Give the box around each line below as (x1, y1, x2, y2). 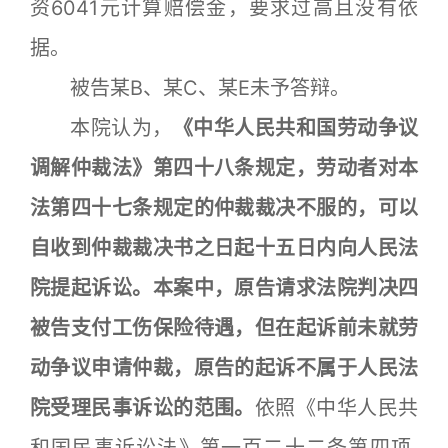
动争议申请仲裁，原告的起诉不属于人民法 (30, 355, 418, 380)
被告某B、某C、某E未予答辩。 (30, 75, 350, 100)
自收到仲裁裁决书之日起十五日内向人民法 (30, 235, 418, 260)
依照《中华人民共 (254, 395, 419, 420)
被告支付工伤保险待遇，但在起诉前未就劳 (30, 315, 418, 340)
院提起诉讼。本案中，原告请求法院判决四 (30, 275, 418, 300)
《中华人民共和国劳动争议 (172, 115, 419, 140)
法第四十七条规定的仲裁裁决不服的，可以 (30, 195, 418, 220)
